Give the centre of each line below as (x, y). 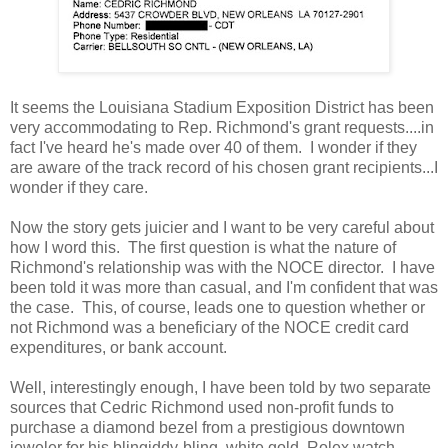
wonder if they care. (79, 187)
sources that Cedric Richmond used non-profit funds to (202, 407)
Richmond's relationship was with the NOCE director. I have (222, 267)
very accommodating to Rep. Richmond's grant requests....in (222, 127)
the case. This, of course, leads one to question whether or (217, 307)
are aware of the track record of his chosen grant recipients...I (224, 167)
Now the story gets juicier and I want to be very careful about (222, 227)
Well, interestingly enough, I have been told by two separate (220, 387)
